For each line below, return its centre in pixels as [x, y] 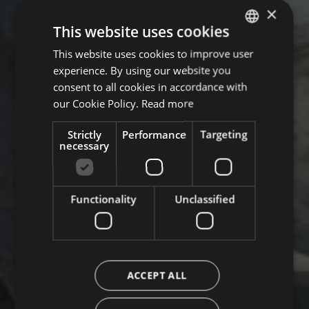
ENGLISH [250, 98]
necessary [84, 145]
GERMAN [250, 51]
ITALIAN [248, 75]
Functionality [103, 199]
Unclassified [205, 199]
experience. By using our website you [142, 70]
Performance [154, 134]
